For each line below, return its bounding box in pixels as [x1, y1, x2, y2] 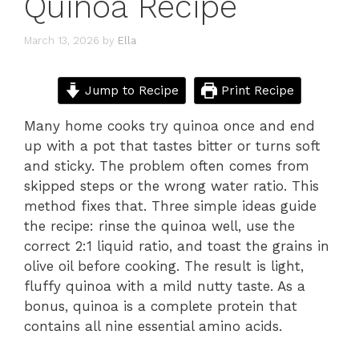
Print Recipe [216, 83, 294, 99]
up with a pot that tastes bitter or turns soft [24, 138, 321, 155]
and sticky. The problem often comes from [24, 158, 309, 175]
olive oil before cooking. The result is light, [24, 258, 304, 275]
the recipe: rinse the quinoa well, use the [24, 218, 295, 235]
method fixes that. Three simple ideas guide [24, 198, 317, 215]
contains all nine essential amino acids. [24, 318, 282, 335]
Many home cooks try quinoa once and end [24, 118, 315, 135]
